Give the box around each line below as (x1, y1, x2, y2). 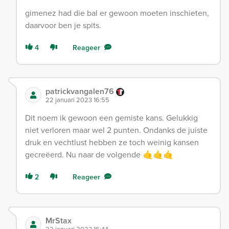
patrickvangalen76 (45, 85, 116, 97)
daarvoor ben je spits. (25, 19, 101, 31)
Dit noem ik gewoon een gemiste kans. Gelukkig (25, 111, 198, 124)
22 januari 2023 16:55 (45, 95, 109, 105)
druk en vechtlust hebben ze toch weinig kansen (25, 136, 199, 148)
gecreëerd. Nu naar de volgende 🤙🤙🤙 (25, 148, 173, 161)
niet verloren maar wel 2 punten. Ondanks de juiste (25, 124, 208, 136)
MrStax (45, 214, 72, 226)
